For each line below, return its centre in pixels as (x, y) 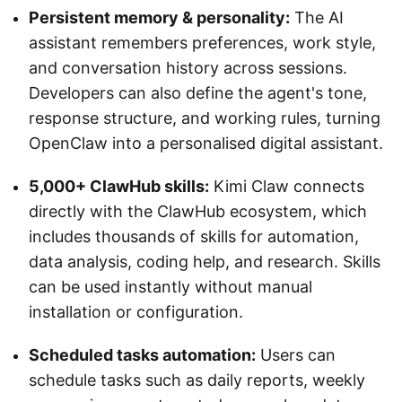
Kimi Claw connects (287, 187)
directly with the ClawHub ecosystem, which (198, 212)
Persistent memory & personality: (159, 18)
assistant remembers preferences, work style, (202, 43)
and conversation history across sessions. (188, 68)
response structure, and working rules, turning (205, 118)
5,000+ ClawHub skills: (119, 187)
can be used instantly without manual (170, 287)
